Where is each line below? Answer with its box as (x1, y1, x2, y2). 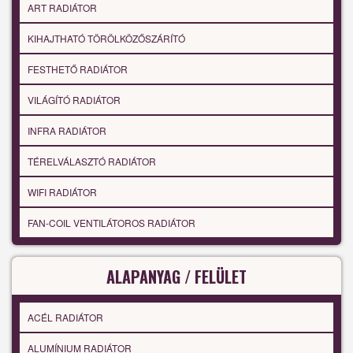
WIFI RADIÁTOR (28, 185, 97, 199)
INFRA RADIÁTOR (28, 124, 106, 138)
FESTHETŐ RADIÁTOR (28, 62, 128, 76)
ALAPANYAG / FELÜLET (106, 265, 247, 289)
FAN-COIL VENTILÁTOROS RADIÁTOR (28, 216, 195, 230)
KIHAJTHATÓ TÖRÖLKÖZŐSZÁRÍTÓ (28, 32, 185, 46)
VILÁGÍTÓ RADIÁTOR (28, 93, 121, 107)
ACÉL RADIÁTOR (28, 310, 103, 325)
